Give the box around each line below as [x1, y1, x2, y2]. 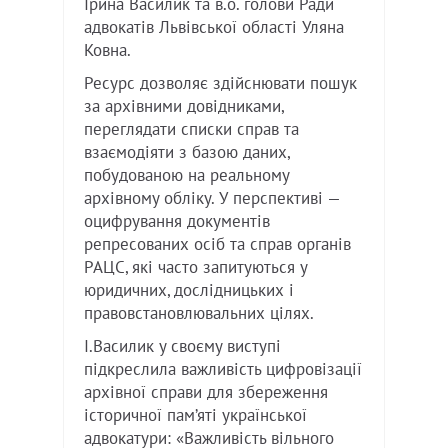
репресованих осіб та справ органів [84, 234, 351, 255]
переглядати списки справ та [84, 119, 299, 140]
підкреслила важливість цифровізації [84, 359, 362, 380]
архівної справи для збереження [84, 382, 328, 403]
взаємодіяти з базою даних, [84, 142, 289, 163]
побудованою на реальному [84, 165, 289, 186]
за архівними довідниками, [84, 96, 283, 117]
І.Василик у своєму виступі [84, 336, 281, 357]
